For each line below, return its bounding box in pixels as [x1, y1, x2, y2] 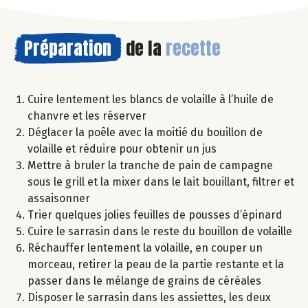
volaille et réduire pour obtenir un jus [27, 142, 217, 156]
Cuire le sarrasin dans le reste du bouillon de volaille [27, 225, 292, 239]
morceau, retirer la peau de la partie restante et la [27, 258, 284, 272]
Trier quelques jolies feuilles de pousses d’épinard [27, 208, 283, 222]
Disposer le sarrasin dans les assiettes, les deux [27, 291, 271, 305]
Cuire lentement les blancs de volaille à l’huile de [27, 93, 274, 107]
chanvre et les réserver [27, 109, 146, 123]
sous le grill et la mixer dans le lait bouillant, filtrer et [27, 175, 294, 189]
